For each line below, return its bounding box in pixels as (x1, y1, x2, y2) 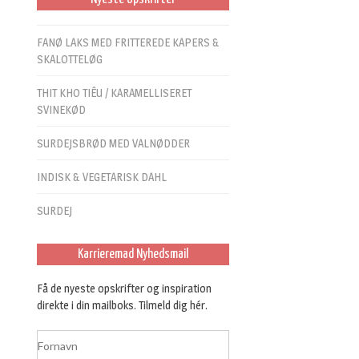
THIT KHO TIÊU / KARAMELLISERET (37, 85, 192, 99)
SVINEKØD (37, 102, 86, 116)
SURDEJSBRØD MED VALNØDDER (37, 135, 190, 150)
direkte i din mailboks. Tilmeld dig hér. (37, 297, 208, 312)
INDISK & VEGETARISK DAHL (37, 169, 167, 184)
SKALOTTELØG (37, 51, 103, 66)
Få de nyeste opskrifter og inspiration (37, 280, 212, 295)
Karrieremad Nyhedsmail (78, 247, 188, 261)
